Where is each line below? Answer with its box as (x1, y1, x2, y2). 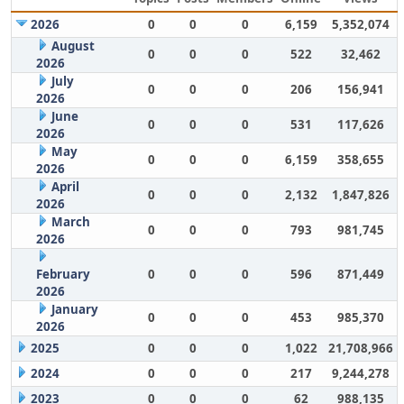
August (50, 38, 95, 54)
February (35, 266, 90, 282)
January (50, 301, 98, 317)
